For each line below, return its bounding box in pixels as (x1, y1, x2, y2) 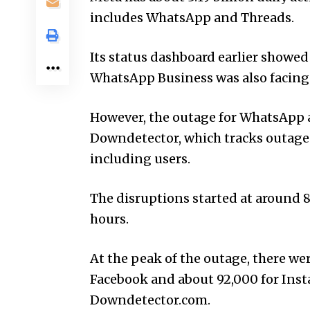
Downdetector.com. (90, 291, 210, 308)
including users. (90, 150, 190, 167)
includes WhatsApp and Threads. (90, 9, 294, 26)
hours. (90, 210, 129, 227)
